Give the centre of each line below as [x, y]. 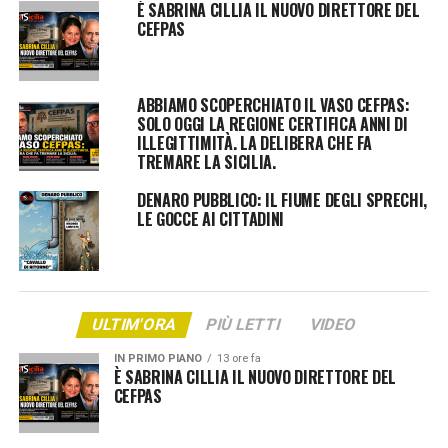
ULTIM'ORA [134, 324]
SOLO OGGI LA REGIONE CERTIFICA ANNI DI [272, 123]
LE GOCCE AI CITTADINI [210, 218]
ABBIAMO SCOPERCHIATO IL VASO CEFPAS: [273, 104]
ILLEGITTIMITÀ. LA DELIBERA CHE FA [254, 142]
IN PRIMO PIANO [157, 358]
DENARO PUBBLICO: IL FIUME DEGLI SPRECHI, [282, 199]
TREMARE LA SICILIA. [206, 161]
